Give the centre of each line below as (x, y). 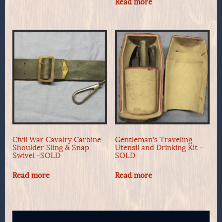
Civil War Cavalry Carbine (57, 139)
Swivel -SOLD (36, 155)
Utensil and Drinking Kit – (159, 147)
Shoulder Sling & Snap (51, 147)
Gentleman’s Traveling (153, 139)
